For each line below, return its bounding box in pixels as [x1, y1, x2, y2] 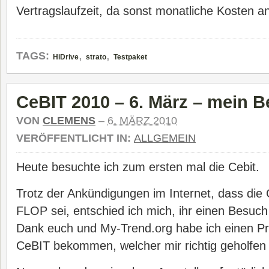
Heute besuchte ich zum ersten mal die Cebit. [16, 160, 259, 174]
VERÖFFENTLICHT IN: [16, 132, 134, 144]
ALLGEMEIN [134, 132, 196, 144]
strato [86, 53, 106, 61]
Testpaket [113, 53, 147, 61]
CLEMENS [43, 115, 95, 127]
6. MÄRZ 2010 [107, 115, 177, 127]
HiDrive [53, 53, 79, 61]
